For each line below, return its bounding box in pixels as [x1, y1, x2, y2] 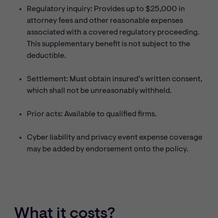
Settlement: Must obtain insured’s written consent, [27, 75, 203, 83]
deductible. [27, 52, 67, 60]
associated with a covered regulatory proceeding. [27, 28, 200, 36]
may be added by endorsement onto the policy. [27, 145, 189, 153]
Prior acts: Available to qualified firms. [27, 110, 157, 118]
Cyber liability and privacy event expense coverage [27, 133, 203, 142]
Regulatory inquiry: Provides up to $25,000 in [27, 5, 185, 13]
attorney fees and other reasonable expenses [27, 17, 183, 25]
